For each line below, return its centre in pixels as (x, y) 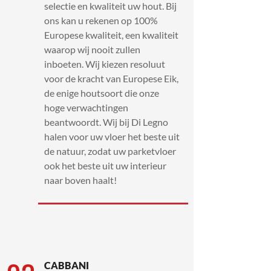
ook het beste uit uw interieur (105, 165)
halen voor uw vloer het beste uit (112, 136)
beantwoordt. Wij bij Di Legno (106, 122)
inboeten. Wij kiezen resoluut (105, 64)
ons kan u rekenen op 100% (101, 20)
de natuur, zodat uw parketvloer (110, 151)
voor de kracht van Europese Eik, (111, 78)
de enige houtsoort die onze (102, 93)
